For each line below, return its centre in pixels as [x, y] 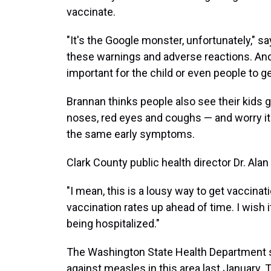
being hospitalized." [113, 224]
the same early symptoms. [131, 134]
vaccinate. [91, 12]
